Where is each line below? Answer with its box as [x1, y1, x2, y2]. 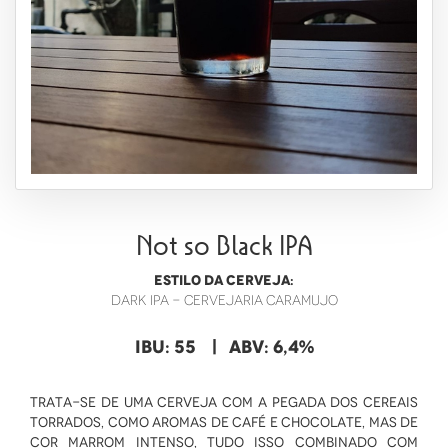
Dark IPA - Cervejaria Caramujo [110, 293, 338, 307]
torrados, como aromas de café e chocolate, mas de [30, 415, 418, 429]
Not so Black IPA [135, 231, 313, 261]
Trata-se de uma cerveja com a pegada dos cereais [30, 395, 418, 409]
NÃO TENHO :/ [321, 50, 405, 65]
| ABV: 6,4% [195, 338, 314, 356]
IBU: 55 [134, 338, 196, 356]
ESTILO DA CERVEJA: [154, 273, 294, 287]
